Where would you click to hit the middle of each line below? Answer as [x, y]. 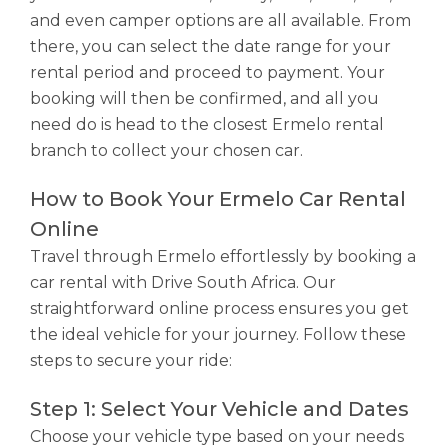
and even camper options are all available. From [220, 20]
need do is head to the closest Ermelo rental [207, 124]
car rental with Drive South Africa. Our [183, 282]
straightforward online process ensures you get [219, 308]
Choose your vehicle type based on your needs [217, 436]
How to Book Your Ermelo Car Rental [218, 199]
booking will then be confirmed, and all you [204, 98]
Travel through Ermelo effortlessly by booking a [223, 256]
